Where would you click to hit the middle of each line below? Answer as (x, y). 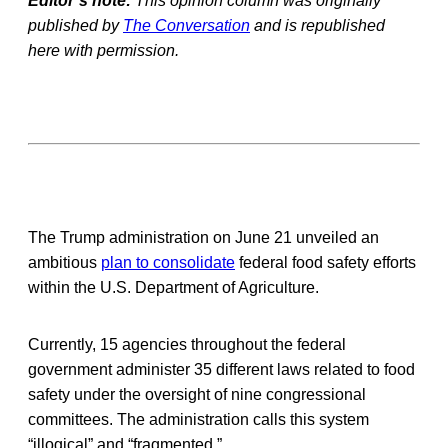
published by (75, 25)
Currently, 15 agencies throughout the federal (187, 344)
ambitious (64, 262)
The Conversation (186, 25)
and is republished (317, 25)
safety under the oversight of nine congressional (197, 394)
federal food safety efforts (325, 262)
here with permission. (103, 50)
